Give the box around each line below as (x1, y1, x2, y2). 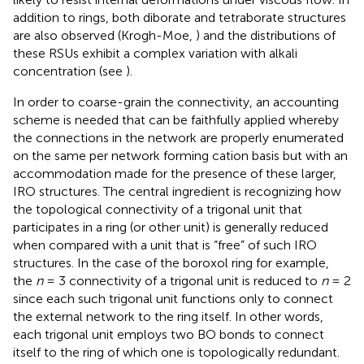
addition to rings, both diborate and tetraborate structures (13, 10, 346, 26)
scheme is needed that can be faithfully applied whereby (13, 112, 339, 128)
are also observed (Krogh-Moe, (13, 28, 196, 44)
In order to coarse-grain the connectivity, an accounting (13, 94, 339, 110)
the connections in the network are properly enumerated (13, 130, 344, 146)
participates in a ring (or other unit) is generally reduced (13, 219, 328, 236)
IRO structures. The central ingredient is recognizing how (13, 184, 341, 200)
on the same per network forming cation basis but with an (13, 148, 348, 164)
